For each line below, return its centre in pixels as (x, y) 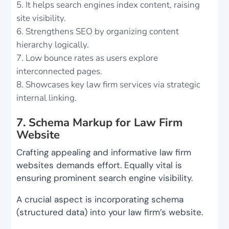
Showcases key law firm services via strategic (113, 84)
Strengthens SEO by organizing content (102, 31)
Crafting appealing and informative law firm (104, 152)
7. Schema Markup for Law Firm (100, 122)
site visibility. (41, 18)
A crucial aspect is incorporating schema (100, 199)
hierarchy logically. (53, 44)
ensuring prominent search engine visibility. (105, 178)
